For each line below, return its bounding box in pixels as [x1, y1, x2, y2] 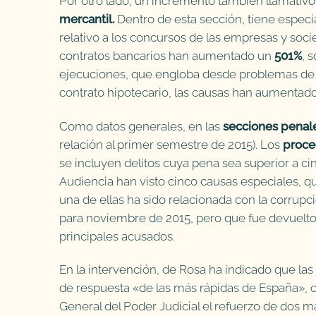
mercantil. [59, 11, 114, 26]
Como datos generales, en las [59, 119, 223, 133]
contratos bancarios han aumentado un [59, 48, 274, 63]
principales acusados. [59, 229, 175, 243]
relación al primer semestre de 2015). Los [59, 137, 283, 152]
